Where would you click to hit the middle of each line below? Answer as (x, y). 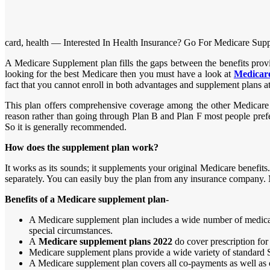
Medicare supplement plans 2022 (104, 242)
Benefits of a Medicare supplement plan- (87, 199)
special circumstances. (71, 231)
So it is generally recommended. (66, 127)
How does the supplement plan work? (82, 148)
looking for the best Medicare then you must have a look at (119, 74)
